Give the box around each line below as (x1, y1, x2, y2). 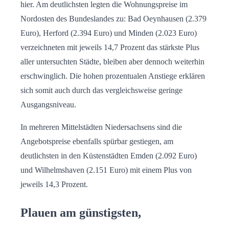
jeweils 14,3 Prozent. (20, 180, 88, 189)
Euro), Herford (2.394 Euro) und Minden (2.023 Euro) (20, 29, 197, 38)
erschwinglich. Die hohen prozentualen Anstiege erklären (20, 72, 205, 81)
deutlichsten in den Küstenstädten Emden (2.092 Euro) (20, 151, 197, 161)
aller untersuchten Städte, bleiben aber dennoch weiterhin (20, 57, 204, 66)
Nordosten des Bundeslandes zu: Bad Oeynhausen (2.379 (20, 14, 207, 24)
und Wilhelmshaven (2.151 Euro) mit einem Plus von (20, 166, 192, 175)
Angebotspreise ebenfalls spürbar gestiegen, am (20, 137, 173, 146)
